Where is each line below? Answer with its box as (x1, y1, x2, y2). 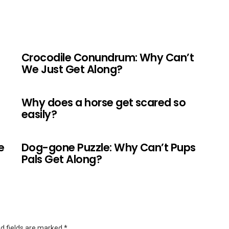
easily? (21, 106, 57, 122)
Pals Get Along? (21, 151, 102, 167)
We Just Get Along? (21, 61, 123, 77)
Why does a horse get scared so (21, 95, 186, 110)
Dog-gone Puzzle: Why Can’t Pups (21, 140, 196, 155)
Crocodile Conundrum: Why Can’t (21, 50, 194, 65)
